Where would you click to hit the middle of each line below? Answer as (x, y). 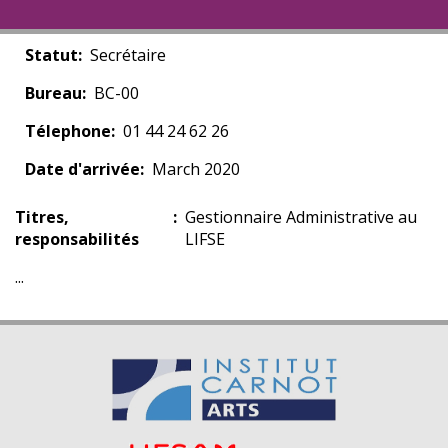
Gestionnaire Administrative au (300, 217)
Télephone (68, 131)
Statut (51, 55)
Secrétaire (128, 55)
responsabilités (77, 239)
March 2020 (196, 169)
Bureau (53, 93)
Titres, (42, 217)
